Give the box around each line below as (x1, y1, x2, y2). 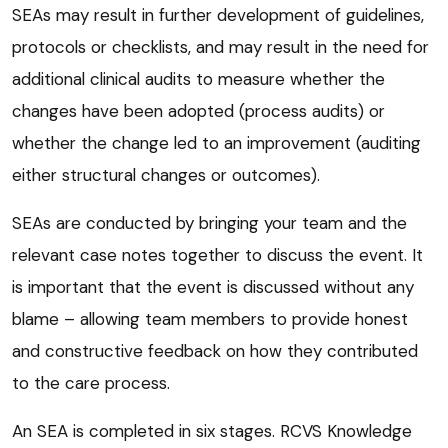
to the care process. (12, 372, 170, 395)
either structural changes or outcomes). (12, 164, 320, 187)
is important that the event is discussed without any (12, 276, 414, 299)
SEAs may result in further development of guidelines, (12, 4, 424, 27)
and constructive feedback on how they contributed (12, 340, 418, 363)
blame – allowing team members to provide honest (12, 308, 408, 331)
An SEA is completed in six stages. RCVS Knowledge (12, 420, 412, 443)
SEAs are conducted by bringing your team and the (12, 212, 407, 235)
